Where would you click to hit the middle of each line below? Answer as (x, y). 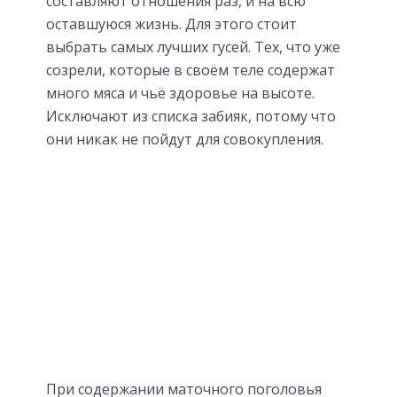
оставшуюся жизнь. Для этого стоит (171, 24)
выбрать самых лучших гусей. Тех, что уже (193, 47)
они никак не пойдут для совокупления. (185, 140)
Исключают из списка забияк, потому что (191, 117)
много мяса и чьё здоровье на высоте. (180, 93)
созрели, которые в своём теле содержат (191, 70)
